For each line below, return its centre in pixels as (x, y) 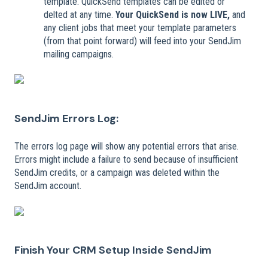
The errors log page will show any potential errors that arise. (127, 147)
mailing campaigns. (79, 54)
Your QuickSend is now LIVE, (173, 15)
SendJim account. (48, 186)
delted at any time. (80, 15)
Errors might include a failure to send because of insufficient (126, 160)
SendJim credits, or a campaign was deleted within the (117, 173)
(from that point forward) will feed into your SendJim (142, 41)
